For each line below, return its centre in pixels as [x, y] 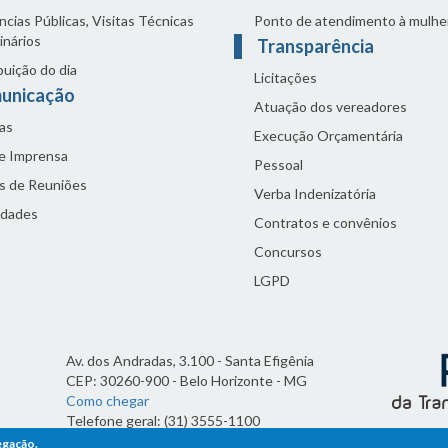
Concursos [288, 251]
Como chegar [107, 400]
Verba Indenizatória [315, 193]
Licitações [285, 77]
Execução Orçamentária [328, 135]
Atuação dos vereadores [330, 106]
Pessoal [278, 164]
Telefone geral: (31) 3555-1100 [163, 420]
